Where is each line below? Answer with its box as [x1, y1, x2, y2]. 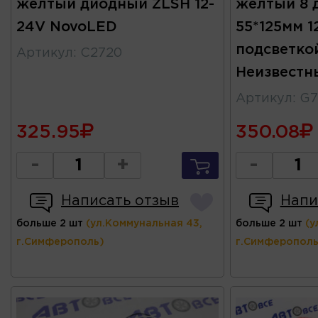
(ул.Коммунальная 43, [86, 219, 202, 229]
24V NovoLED [16, 21, 117, 34]
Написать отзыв [61, 194, 179, 208]
